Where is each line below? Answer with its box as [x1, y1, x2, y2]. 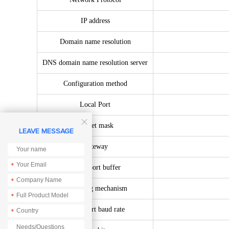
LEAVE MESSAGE [18, 128, 74, 135]
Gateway [82, 143, 108, 150]
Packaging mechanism [63, 185, 127, 192]
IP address [80, 17, 110, 25]
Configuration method [63, 80, 127, 87]
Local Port [80, 101, 110, 108]
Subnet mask [77, 122, 113, 129]
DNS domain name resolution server [42, 59, 148, 66]
